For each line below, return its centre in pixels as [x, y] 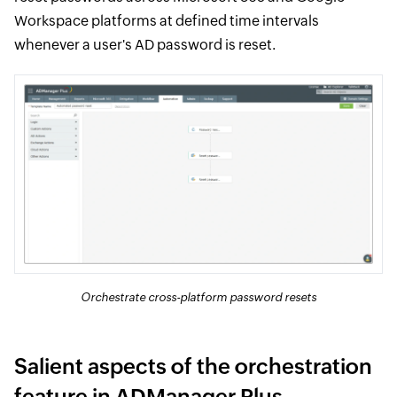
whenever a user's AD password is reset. [144, 44]
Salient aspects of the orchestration [193, 366]
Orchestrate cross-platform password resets [198, 297]
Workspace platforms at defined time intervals [166, 20]
